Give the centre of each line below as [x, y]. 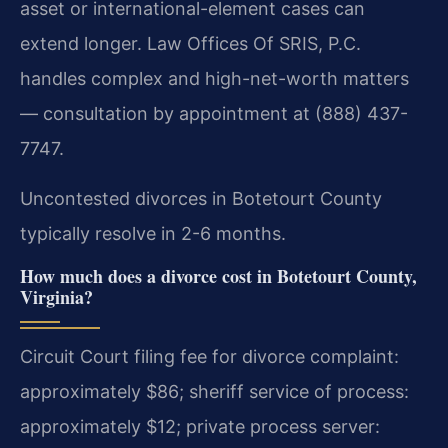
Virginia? [56, 296]
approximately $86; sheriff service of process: [214, 391]
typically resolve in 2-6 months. [153, 233]
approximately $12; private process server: [200, 426]
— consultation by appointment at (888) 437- [214, 113]
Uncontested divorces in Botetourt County [201, 198]
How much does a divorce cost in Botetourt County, [218, 275]
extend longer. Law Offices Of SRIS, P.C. [190, 43]
